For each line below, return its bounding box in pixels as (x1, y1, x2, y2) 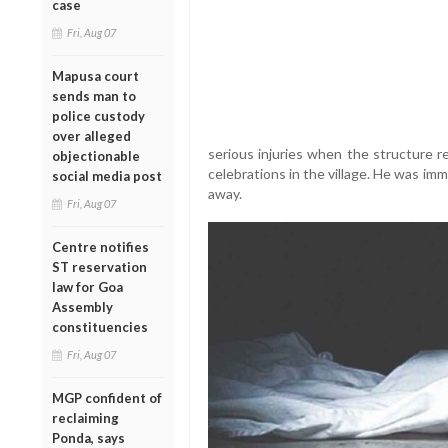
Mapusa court (52, 67, 139, 84)
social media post (52, 167, 162, 184)
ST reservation (52, 258, 147, 275)
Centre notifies (52, 238, 149, 255)
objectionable (52, 147, 140, 164)
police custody (52, 107, 145, 124)
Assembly (52, 298, 113, 315)
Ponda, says (52, 429, 125, 446)
